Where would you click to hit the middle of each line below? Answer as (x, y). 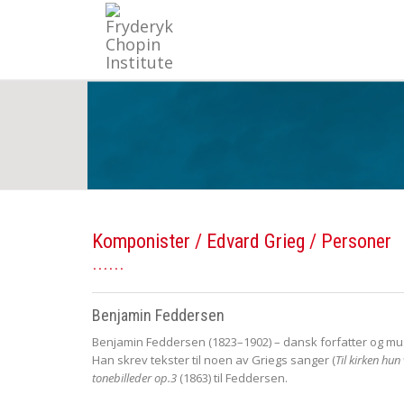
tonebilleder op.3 (134, 377)
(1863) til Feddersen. (232, 377)
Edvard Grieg (256, 241)
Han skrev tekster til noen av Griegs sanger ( (214, 359)
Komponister (141, 241)
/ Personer (348, 241)
